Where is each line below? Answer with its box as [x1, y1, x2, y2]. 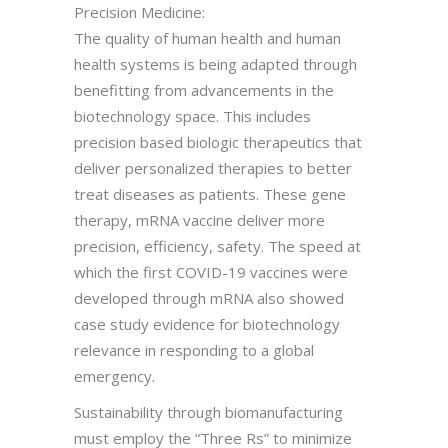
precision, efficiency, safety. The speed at [74, 235, 361, 256]
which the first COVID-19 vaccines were [74, 261, 348, 282]
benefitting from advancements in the [74, 79, 334, 100]
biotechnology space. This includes [74, 105, 311, 126]
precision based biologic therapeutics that [74, 131, 362, 152]
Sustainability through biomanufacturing [74, 401, 343, 422]
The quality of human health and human [74, 27, 341, 48]
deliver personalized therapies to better [74, 157, 352, 178]
